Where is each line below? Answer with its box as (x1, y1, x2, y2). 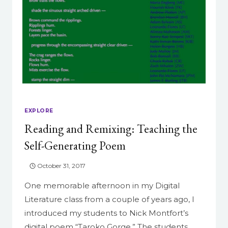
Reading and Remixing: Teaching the (24, 121, 197, 137)
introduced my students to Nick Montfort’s (24, 208, 188, 218)
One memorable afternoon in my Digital (24, 181, 180, 191)
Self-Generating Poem (24, 138, 126, 154)
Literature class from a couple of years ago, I (24, 194, 194, 205)
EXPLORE (24, 107, 53, 114)
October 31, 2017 (37, 162, 86, 170)
